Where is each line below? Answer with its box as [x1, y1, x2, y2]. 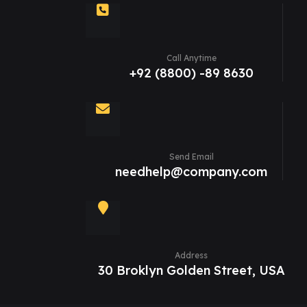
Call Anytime [166, 52, 217, 63]
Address [175, 249, 208, 260]
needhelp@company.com [115, 163, 267, 180]
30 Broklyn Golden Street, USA [97, 262, 285, 278]
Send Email [169, 151, 214, 162]
